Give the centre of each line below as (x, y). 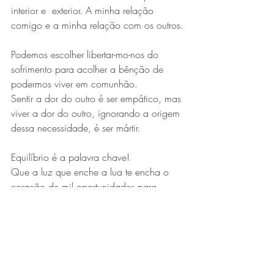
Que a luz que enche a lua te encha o (91, 172)
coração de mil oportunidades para (85, 186)
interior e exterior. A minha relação (84, 10)
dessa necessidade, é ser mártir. (76, 128)
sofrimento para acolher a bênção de (89, 69)
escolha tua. (36, 216)
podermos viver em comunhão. (74, 83)
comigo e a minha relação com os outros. (97, 25)
